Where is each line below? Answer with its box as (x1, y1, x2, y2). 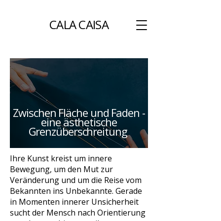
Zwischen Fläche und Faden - (13, 105, 145, 120)
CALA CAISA (49, 16, 109, 33)
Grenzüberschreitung (28, 124, 130, 139)
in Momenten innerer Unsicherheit (10, 196, 139, 207)
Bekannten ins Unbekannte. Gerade (10, 185, 142, 196)
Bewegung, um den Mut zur (10, 164, 113, 175)
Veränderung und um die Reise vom (10, 175, 142, 185)
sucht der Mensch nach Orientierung (10, 207, 146, 218)
